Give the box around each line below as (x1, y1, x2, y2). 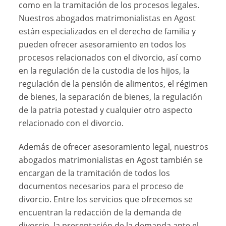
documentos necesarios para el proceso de (19, 180, 184, 192)
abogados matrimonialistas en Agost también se (19, 154, 203, 165)
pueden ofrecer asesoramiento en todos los (19, 38, 187, 50)
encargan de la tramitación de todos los (19, 167, 171, 179)
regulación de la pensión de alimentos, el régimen (19, 78, 208, 89)
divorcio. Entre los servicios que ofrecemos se (19, 193, 193, 205)
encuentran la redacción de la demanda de (19, 206, 182, 218)
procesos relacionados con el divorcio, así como (19, 51, 202, 63)
